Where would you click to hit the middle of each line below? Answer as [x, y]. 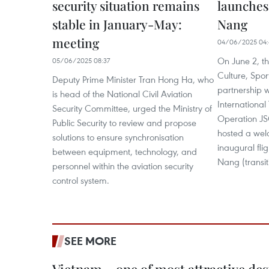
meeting [76, 43]
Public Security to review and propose [124, 122]
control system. [81, 180]
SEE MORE [90, 241]
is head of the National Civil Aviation [122, 94]
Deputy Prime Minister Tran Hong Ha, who [133, 79]
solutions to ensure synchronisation [118, 137]
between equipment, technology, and [125, 151]
